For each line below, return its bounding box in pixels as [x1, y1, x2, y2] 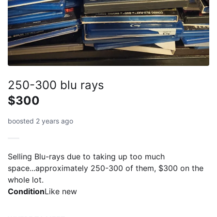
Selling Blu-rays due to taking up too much [8, 152, 165, 161]
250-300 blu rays [8, 78, 104, 92]
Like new [45, 186, 77, 196]
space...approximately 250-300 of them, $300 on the [8, 163, 203, 173]
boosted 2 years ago [8, 117, 73, 125]
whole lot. [8, 175, 44, 185]
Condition [8, 186, 45, 196]
